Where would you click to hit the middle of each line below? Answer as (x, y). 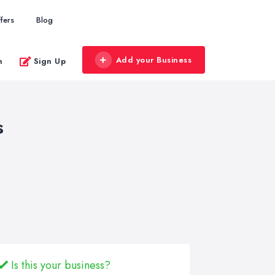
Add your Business (153, 60)
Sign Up (49, 61)
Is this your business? (59, 265)
